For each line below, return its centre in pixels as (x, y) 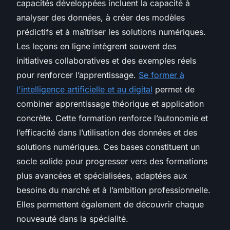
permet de (174, 89)
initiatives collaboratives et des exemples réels (106, 60)
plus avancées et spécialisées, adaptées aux (102, 175)
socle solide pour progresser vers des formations (112, 161)
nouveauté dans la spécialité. (72, 218)
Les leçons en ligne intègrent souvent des (96, 46)
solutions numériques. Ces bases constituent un (108, 147)
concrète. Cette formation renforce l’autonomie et (112, 118)
